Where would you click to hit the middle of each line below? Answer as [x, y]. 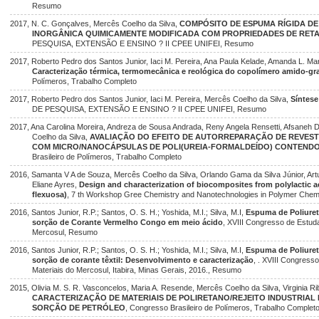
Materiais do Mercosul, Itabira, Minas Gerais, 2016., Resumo [137, 270]
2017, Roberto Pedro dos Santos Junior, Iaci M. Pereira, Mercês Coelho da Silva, [150, 99]
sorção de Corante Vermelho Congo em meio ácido [128, 222]
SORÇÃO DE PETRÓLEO [79, 308]
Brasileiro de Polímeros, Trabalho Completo [107, 157]
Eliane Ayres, [56, 184]
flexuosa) [50, 194]
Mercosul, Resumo [65, 232]
